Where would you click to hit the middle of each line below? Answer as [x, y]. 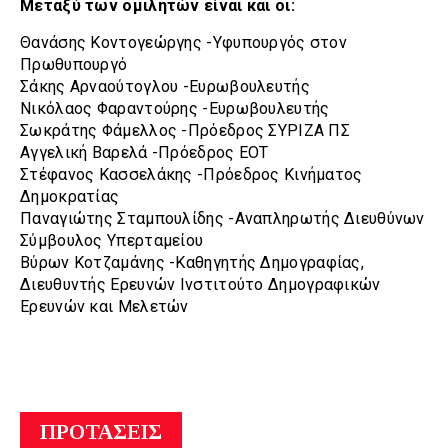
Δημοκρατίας [70, 196]
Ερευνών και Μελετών [104, 306]
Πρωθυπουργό [74, 64]
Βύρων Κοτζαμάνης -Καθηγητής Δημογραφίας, [192, 262]
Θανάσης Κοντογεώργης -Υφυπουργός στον [184, 42]
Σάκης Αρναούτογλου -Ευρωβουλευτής [165, 86]
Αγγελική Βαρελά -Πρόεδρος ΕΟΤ [144, 152]
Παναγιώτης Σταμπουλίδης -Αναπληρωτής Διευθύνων [222, 218]
